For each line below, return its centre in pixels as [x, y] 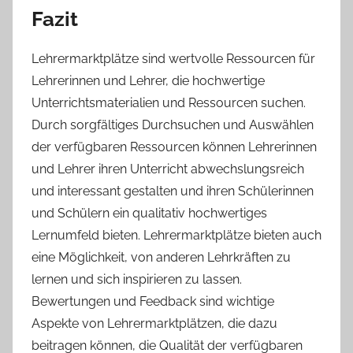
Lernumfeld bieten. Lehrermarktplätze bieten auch [176, 236]
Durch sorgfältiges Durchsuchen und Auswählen [173, 125]
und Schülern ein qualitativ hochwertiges [149, 214]
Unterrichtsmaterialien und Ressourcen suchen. [169, 103]
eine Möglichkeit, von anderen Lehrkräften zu [161, 258]
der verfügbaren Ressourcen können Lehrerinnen [174, 147]
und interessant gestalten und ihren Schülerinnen [173, 191]
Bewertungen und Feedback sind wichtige [153, 302]
